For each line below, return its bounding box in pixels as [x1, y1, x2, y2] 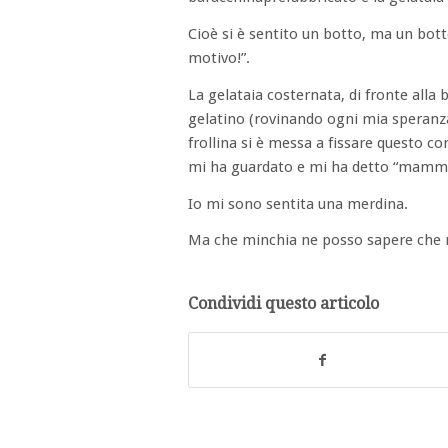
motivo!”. [188, 49, 250, 67]
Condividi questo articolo [188, 294, 379, 313]
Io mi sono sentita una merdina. [188, 194, 408, 213]
